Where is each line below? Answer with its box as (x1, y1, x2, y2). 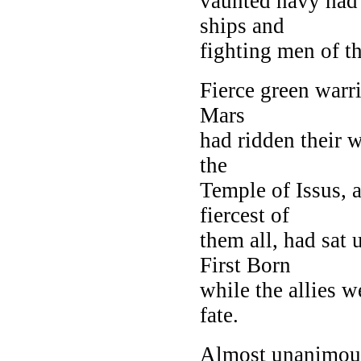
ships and (200, 13, 284, 38)
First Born (200, 252, 291, 277)
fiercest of (200, 202, 289, 227)
